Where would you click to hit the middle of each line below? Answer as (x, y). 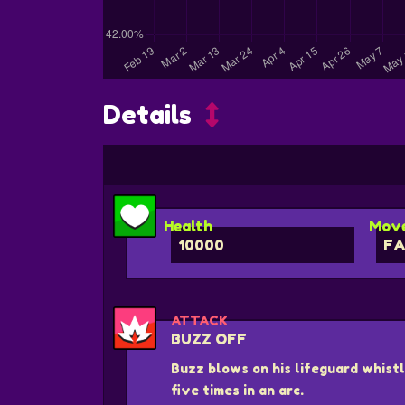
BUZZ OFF (209, 339)
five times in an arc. (237, 391)
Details (147, 114)
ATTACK (199, 321)
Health (188, 226)
